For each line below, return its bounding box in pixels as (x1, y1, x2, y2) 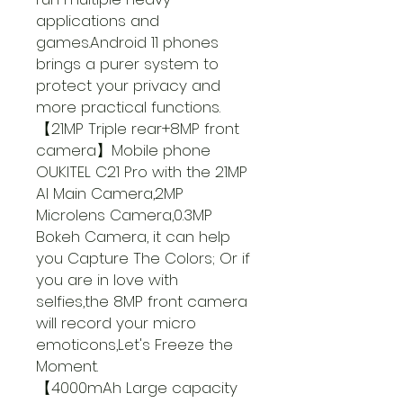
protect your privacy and (36, 75, 220, 96)
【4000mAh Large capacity (36, 377, 237, 399)
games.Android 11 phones (36, 31, 219, 53)
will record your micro (36, 312, 196, 334)
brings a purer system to (36, 53, 219, 75)
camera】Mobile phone (36, 139, 210, 161)
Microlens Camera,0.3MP (36, 204, 212, 226)
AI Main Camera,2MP (36, 183, 184, 204)
